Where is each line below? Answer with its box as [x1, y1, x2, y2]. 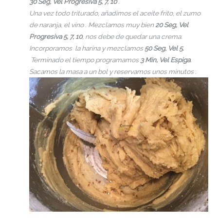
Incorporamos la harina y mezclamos [29, 44, 143, 53]
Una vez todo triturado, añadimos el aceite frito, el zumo [29, 9, 200, 18]
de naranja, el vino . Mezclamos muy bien [29, 21, 155, 29]
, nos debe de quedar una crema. [82, 33, 182, 41]
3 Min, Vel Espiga [140, 56, 190, 64]
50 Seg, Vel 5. [143, 44, 184, 53]
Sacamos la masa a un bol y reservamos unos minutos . [29, 68, 197, 76]
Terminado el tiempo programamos [29, 56, 140, 64]
